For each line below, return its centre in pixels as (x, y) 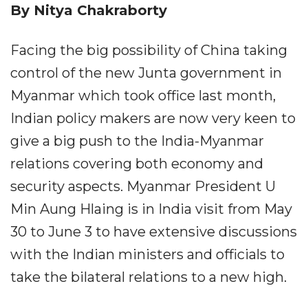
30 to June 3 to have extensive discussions (154, 232)
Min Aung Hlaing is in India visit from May (151, 209)
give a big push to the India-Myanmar (137, 141)
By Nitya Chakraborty (89, 10)
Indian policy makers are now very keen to (153, 118)
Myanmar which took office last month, (143, 96)
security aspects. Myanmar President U (143, 186)
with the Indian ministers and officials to (147, 254)
